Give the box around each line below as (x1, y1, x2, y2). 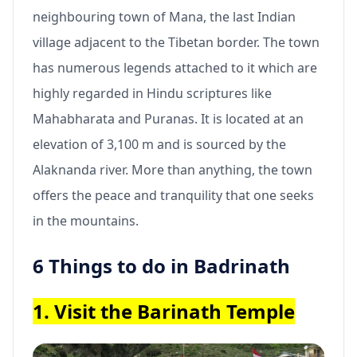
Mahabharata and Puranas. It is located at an (33, 110, 304, 127)
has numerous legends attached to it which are (33, 59, 317, 76)
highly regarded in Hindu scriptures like (33, 84, 272, 102)
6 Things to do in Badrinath (33, 253, 290, 279)
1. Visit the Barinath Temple (33, 298, 295, 324)
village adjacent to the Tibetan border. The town (33, 33, 320, 51)
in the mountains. (33, 212, 139, 229)
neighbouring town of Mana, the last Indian (33, 8, 296, 25)
